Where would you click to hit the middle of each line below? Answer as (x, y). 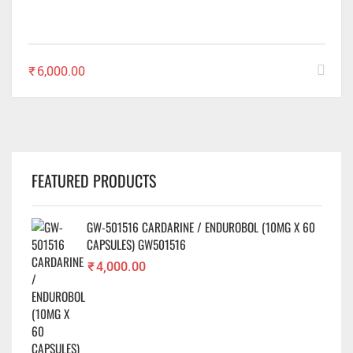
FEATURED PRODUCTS (94, 180)
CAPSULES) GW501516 (136, 244)
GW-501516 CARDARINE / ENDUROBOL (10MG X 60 (201, 227)
